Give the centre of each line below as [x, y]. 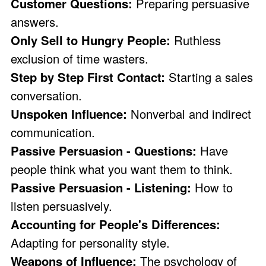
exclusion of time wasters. [80, 58]
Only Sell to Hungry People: [92, 40]
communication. [53, 132]
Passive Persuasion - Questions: [105, 150]
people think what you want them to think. [122, 169]
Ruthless [197, 40]
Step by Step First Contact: [90, 77]
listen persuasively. [61, 205]
